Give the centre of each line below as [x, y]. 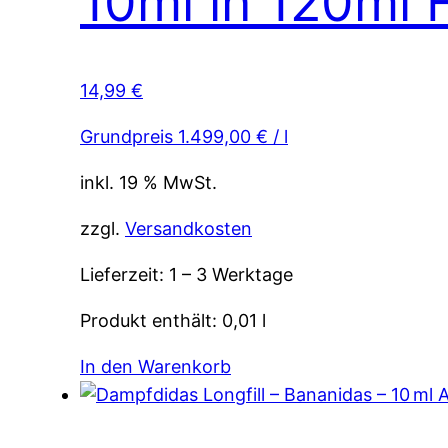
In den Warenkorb [155, 366]
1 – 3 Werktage [231, 274]
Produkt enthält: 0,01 [171, 320]
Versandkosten [188, 228]
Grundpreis [129, 136]
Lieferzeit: [124, 274]
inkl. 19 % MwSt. [148, 182]
